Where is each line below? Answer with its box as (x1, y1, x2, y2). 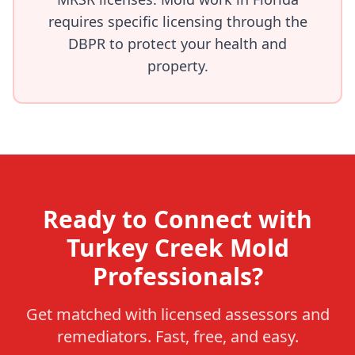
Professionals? (92, 260, 263, 292)
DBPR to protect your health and (68, 34, 287, 53)
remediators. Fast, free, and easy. (56, 326, 299, 347)
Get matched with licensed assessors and (25, 303, 330, 325)
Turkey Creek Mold (66, 231, 289, 264)
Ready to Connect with (43, 203, 312, 235)
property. (147, 56, 208, 75)
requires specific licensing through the (48, 12, 307, 31)
